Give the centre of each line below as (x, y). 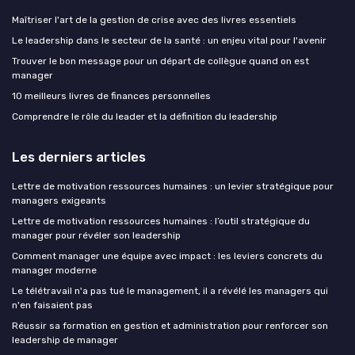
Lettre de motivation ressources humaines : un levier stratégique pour (173, 187)
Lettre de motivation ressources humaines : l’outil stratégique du (161, 221)
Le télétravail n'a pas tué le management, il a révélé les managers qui (170, 291)
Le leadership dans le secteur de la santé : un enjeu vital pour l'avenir (169, 41)
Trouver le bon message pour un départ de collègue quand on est (160, 61)
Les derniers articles (79, 157)
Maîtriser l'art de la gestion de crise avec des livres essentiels (154, 20)
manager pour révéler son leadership (96, 236)
